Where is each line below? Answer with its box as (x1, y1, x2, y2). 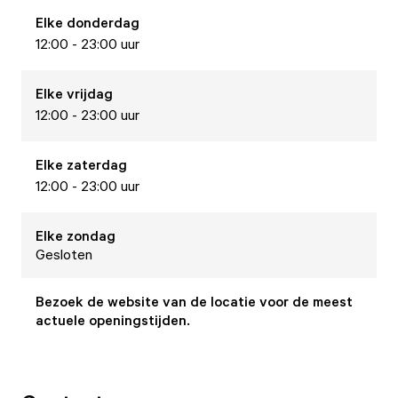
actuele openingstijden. (36, 311, 190, 329)
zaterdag (67, 155, 127, 173)
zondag (67, 227, 115, 244)
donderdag (67, 13, 139, 31)
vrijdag (67, 84, 113, 102)
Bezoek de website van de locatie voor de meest (36, 292, 353, 310)
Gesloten (36, 245, 92, 263)
